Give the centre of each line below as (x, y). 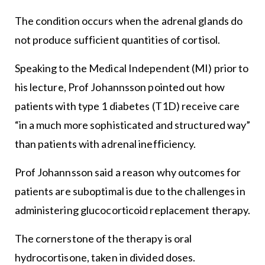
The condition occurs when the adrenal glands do (129, 21)
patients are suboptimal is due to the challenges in (130, 191)
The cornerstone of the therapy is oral (103, 239)
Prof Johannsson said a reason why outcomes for (128, 172)
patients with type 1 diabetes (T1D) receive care (127, 106)
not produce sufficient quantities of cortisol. (117, 40)
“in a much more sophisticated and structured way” (132, 125)
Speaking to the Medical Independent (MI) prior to (132, 68)
